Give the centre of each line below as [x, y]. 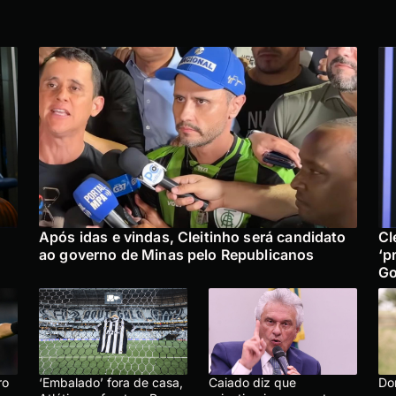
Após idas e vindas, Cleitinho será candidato [193, 237]
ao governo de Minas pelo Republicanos [177, 255]
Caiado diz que [252, 383]
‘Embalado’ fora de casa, [111, 383]
